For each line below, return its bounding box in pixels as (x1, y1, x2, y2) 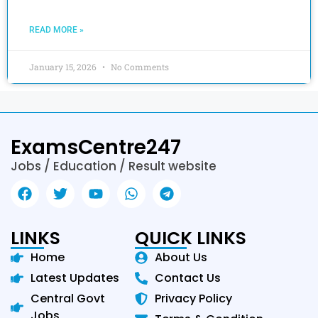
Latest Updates (30, 269, 119, 286)
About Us (154, 248, 207, 265)
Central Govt (30, 290, 105, 307)
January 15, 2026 (29, 61, 99, 72)
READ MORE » (29, 25, 84, 35)
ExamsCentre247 (11, 133, 181, 161)
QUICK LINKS (135, 225, 247, 251)
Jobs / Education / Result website (11, 158, 216, 175)
